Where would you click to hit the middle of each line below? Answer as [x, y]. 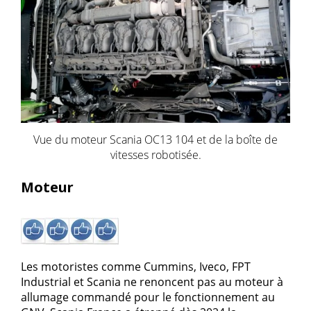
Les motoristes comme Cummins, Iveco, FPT [136, 266]
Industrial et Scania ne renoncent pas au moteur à [152, 281]
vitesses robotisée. [155, 154]
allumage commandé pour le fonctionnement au [148, 297]
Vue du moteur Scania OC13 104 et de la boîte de [155, 139]
